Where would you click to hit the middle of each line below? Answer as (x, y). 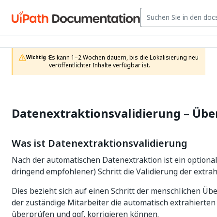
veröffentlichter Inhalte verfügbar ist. (100, 65)
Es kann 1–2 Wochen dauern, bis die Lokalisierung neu (124, 58)
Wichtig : (38, 57)
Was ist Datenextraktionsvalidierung (100, 143)
